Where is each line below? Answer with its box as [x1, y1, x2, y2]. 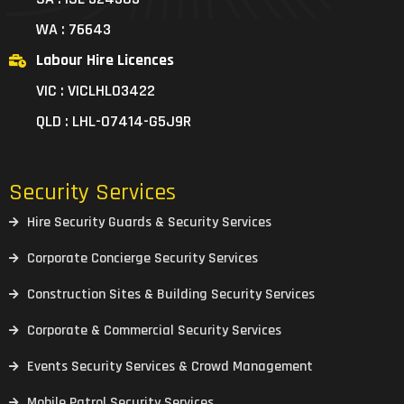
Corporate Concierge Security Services [27, 249, 258, 269]
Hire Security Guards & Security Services [27, 213, 271, 233]
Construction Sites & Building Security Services [27, 285, 315, 305]
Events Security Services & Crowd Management [27, 357, 313, 377]
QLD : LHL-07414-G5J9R [36, 111, 191, 133]
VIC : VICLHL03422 [36, 80, 155, 102]
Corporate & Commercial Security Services [27, 321, 281, 341]
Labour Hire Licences [36, 50, 174, 71]
